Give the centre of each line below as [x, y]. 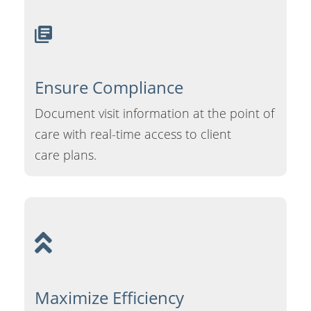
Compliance [136, 87]
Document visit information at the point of [154, 113]
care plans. [66, 154]
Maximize [72, 297]
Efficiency [146, 297]
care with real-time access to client [133, 134]
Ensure [61, 87]
